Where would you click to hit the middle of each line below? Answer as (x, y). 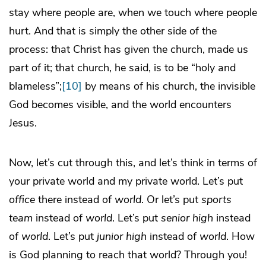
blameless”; (35, 86)
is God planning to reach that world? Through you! (128, 255)
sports (216, 200)
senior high (187, 218)
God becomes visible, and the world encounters (120, 105)
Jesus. (23, 123)
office (22, 200)
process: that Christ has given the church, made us (129, 50)
